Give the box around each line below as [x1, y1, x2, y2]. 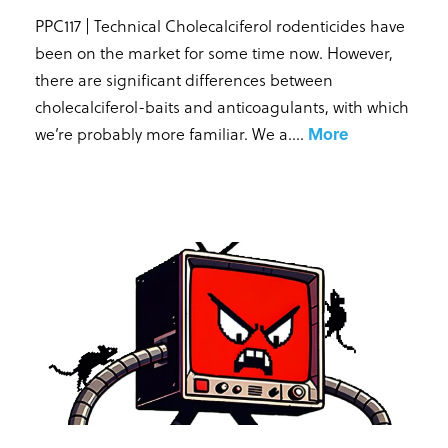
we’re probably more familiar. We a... [34, 121, 300, 145]
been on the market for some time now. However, [34, 40, 393, 64]
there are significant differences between [34, 67, 333, 91]
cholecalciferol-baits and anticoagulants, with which [34, 94, 409, 118]
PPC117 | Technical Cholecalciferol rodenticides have [34, 13, 405, 37]
